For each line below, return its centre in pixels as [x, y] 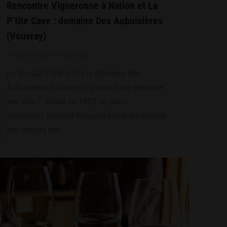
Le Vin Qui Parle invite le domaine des [74, 73]
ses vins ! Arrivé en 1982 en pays [67, 102]
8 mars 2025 [71, 55]
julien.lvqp [32, 55]
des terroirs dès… [36, 130]
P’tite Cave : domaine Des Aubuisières [85, 21]
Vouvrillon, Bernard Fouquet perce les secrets [86, 116]
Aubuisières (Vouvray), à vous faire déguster [85, 88]
